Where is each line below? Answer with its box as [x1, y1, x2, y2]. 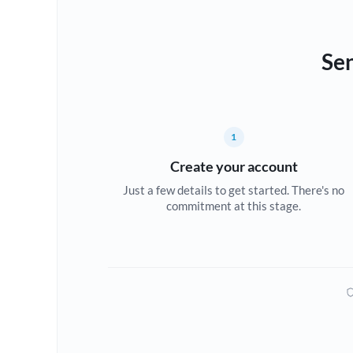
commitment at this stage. [166, 199, 302, 213]
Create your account [169, 158, 298, 175]
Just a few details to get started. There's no [123, 183, 345, 197]
